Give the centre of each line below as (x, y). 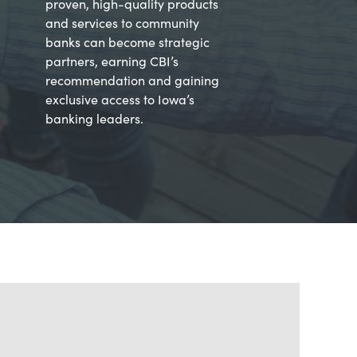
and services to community (122, 22)
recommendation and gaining (132, 80)
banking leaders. (94, 118)
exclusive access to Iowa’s (120, 99)
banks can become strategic (127, 41)
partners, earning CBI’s (112, 61)
